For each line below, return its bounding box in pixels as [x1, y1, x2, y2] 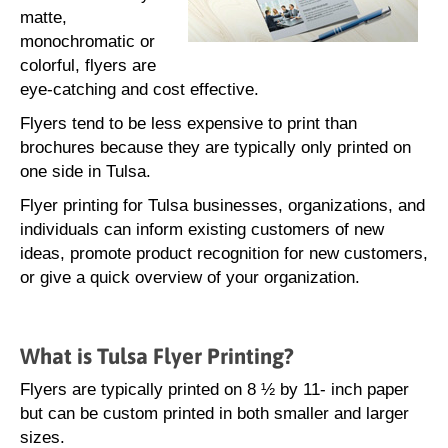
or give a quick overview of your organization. [20, 268, 360, 287]
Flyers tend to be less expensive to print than [20, 114, 357, 133]
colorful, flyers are [20, 56, 156, 75]
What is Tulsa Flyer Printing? [20, 343, 294, 369]
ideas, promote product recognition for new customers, [20, 244, 428, 263]
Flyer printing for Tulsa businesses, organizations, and [20, 196, 425, 215]
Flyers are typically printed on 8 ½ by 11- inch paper [20, 380, 409, 399]
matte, [20, 8, 67, 27]
